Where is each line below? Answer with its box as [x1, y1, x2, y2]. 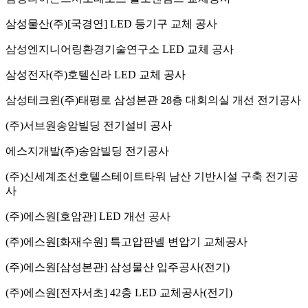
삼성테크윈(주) [5, 93, 78, 106]
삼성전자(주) [5, 68, 67, 80]
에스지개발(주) [5, 144, 78, 157]
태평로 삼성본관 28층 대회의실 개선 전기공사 [78, 93, 301, 106]
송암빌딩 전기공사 [78, 144, 169, 157]
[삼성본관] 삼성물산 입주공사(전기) [56, 261, 230, 273]
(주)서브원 [5, 119, 56, 131]
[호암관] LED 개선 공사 [56, 210, 170, 222]
